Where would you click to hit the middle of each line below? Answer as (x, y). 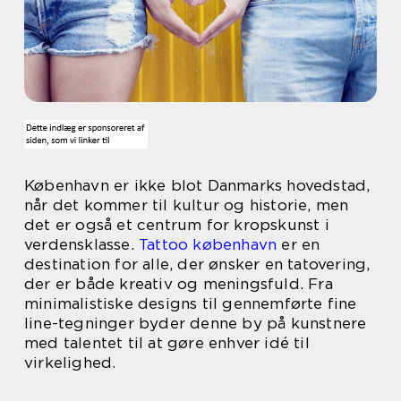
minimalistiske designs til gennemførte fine (191, 303)
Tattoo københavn (208, 244)
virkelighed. (70, 363)
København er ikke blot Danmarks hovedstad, (197, 185)
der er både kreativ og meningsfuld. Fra (179, 284)
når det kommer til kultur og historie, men (187, 205)
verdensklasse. (81, 244)
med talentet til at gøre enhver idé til (167, 343)
